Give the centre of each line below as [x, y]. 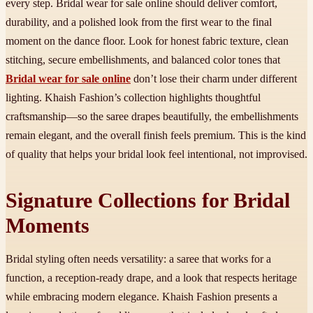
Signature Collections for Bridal [148, 201]
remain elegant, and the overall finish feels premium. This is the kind [156, 136]
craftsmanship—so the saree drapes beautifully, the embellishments [152, 117]
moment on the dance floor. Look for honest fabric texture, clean [147, 41]
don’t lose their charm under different [214, 79]
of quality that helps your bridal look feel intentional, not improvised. [156, 154]
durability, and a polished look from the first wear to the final [139, 22]
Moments [48, 226]
